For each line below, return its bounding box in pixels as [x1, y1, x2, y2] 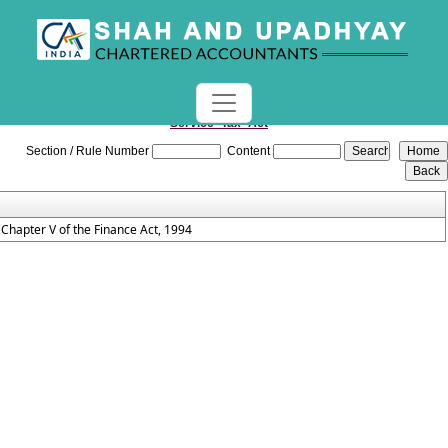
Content [226, 144, 270, 158]
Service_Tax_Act [170, 116, 268, 130]
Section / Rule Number [25, 144, 149, 158]
